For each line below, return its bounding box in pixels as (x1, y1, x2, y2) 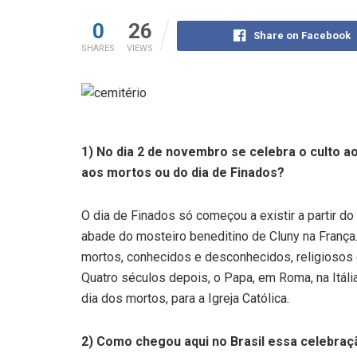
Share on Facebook (253, 29, 351, 42)
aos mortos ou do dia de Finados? (81, 165, 284, 181)
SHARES (81, 43, 115, 54)
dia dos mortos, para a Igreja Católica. (81, 291, 289, 307)
